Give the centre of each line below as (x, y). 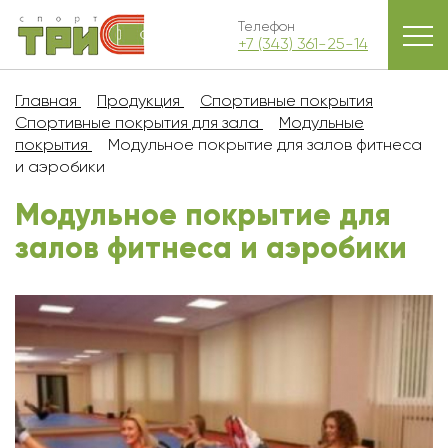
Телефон (266, 25)
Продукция (138, 100)
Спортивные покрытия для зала (137, 122)
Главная (46, 100)
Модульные (321, 122)
